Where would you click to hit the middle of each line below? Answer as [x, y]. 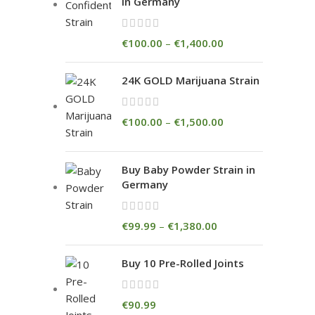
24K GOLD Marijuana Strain [191, 80]
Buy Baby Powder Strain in [188, 169]
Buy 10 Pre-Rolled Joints [183, 263]
